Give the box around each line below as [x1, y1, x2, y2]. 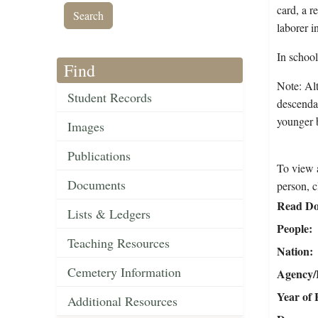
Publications [67, 147, 131, 165]
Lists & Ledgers [67, 205, 150, 223]
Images [67, 118, 104, 136]
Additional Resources [67, 292, 177, 310]
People [276, 220, 309, 237]
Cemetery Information [67, 263, 181, 281]
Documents [67, 176, 126, 194]
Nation [276, 243, 309, 260]
